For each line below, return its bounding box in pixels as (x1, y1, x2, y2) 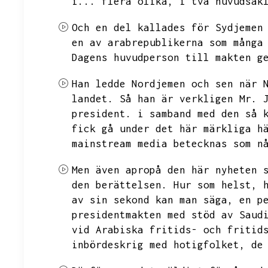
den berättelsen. (72, 179, 167, 191)
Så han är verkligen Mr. (120, 93, 257, 105)
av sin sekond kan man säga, (72, 194, 233, 206)
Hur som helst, (173, 179, 257, 191)
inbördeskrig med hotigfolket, (72, 239, 245, 251)
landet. (72, 93, 114, 105)
